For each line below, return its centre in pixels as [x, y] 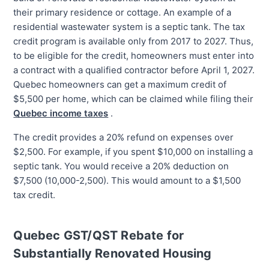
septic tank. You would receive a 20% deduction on [121, 166]
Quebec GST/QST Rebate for [99, 235]
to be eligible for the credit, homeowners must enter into [134, 55]
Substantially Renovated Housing [113, 253]
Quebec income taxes [61, 113]
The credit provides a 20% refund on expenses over [124, 137]
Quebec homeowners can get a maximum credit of [120, 84]
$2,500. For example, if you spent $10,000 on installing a [133, 151]
